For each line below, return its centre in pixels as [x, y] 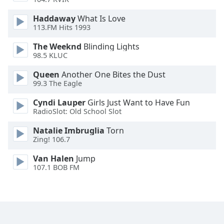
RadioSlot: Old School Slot [77, 111]
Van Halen [53, 158]
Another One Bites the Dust [112, 74]
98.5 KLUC [50, 55]
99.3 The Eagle [57, 83]
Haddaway [54, 18]
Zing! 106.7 [51, 139]
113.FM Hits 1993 [62, 27]
